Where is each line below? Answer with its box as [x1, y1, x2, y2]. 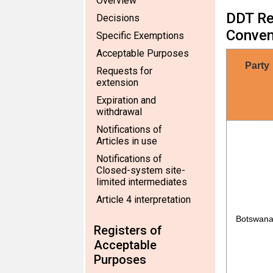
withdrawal [96, 106, 142, 118]
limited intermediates [96, 176, 187, 188]
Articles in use [96, 135, 157, 147]
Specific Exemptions [96, 30, 184, 41]
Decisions [96, 12, 140, 24]
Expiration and [96, 94, 156, 106]
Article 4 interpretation [96, 194, 191, 205]
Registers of [94, 223, 162, 238]
